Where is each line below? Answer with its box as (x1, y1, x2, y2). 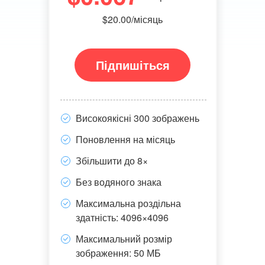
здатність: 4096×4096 (75, 211, 169, 224)
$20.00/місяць (102, 12, 163, 26)
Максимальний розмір (75, 232, 172, 245)
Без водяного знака (75, 175, 161, 189)
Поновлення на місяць (75, 132, 175, 146)
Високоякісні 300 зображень (75, 111, 199, 125)
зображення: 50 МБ (75, 246, 161, 260)
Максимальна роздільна (75, 196, 181, 210)
